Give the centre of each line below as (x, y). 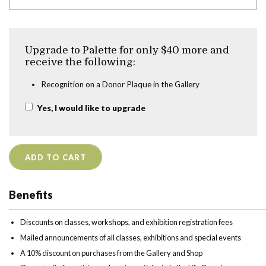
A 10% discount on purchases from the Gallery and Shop (112, 253)
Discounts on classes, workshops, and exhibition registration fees (127, 222)
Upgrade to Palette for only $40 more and (127, 50)
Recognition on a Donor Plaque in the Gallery (121, 84)
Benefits (31, 195)
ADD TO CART (56, 157)
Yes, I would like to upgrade (90, 108)
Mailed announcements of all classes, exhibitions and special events (131, 238)
